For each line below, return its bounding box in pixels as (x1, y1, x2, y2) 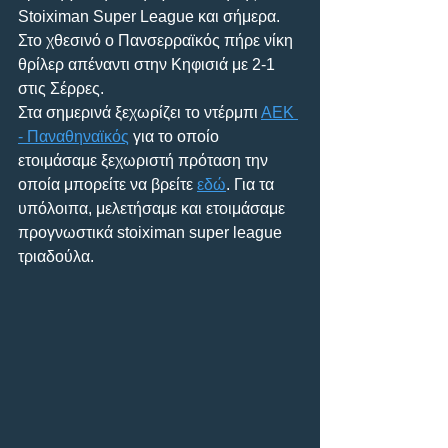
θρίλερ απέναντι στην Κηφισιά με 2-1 (18, 55, 279, 73)
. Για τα (226, 175, 278, 193)
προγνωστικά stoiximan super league (18, 223, 286, 241)
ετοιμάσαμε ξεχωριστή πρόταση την (18, 151, 272, 169)
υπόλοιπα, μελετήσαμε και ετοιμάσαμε (18, 199, 289, 217)
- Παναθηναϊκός (18, 127, 129, 145)
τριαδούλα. (18, 247, 94, 265)
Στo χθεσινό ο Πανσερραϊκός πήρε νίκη (18, 31, 297, 49)
